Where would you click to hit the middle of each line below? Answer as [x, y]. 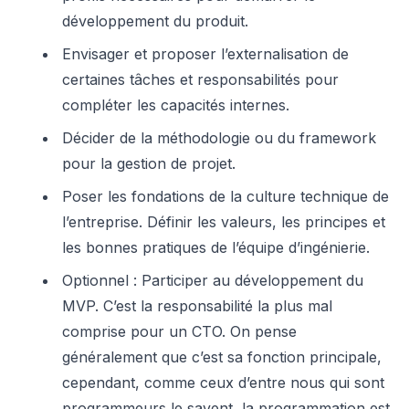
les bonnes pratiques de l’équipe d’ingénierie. [216, 247]
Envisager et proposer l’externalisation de [205, 54]
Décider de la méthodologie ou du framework [219, 138]
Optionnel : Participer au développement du [213, 280]
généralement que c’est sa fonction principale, [222, 357]
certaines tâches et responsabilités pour [200, 79]
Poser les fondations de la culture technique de [225, 196]
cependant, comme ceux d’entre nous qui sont [223, 383]
